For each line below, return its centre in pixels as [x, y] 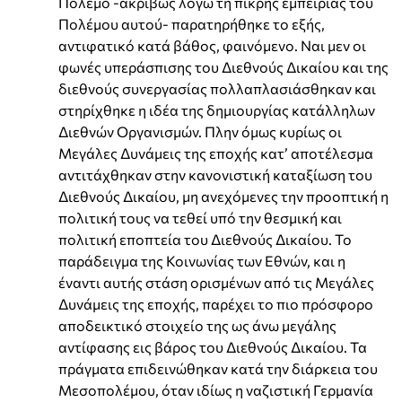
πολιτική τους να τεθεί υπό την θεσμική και [200, 217]
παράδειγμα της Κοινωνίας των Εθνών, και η [202, 260]
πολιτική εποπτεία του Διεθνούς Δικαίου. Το [205, 239]
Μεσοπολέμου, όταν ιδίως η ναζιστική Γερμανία [216, 389]
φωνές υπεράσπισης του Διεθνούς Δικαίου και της [223, 66]
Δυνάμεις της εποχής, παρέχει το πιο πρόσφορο [216, 303]
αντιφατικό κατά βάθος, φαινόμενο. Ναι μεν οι [212, 45]
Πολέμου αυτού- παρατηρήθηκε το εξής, [192, 23]
